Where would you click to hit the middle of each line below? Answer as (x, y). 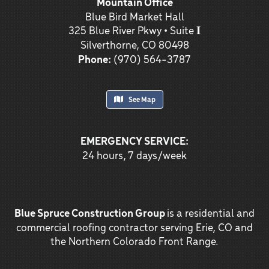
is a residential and (211, 212)
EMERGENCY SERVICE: (134, 140)
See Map (141, 99)
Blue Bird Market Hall (134, 16)
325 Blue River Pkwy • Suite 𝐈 (134, 29)
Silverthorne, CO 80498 (134, 44)
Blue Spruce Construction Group (91, 212)
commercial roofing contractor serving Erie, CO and (134, 226)
